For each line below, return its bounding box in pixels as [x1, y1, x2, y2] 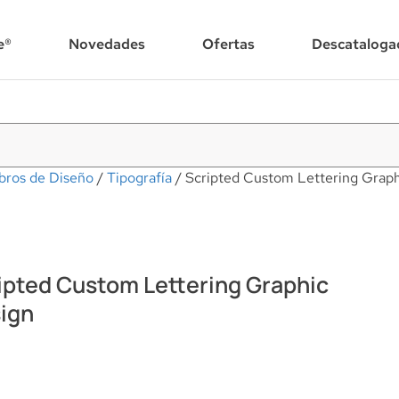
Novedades [69, 34, 145, 53]
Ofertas [202, 34, 255, 53]
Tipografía [107, 168, 172, 187]
